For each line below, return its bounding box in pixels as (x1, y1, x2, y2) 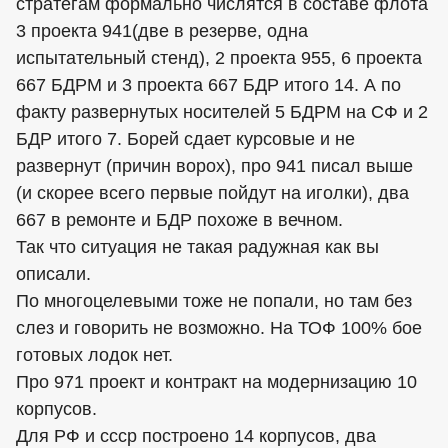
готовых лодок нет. (16, 344, 173, 365)
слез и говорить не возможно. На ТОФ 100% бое (16, 317, 422, 338)
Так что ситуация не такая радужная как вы (16, 236, 379, 257)
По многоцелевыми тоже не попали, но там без (16, 290, 412, 311)
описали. (16, 263, 91, 284)
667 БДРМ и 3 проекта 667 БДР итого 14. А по (16, 74, 401, 95)
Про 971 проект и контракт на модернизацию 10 (16, 371, 417, 392)
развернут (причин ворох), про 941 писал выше (16, 155, 413, 176)
